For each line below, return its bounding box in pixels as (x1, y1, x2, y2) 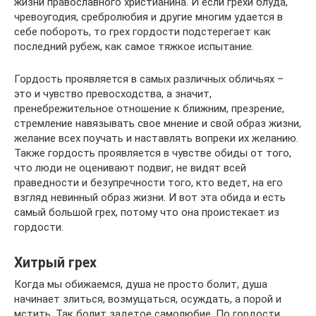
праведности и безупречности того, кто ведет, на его (14, 176, 283, 189)
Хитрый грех (14, 255, 97, 272)
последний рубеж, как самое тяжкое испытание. (14, 40, 254, 53)
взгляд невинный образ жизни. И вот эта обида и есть (14, 191, 286, 204)
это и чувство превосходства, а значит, (14, 87, 212, 100)
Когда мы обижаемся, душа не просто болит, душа (14, 278, 267, 291)
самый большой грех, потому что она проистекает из (14, 206, 279, 219)
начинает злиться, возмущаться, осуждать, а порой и (14, 293, 281, 305)
